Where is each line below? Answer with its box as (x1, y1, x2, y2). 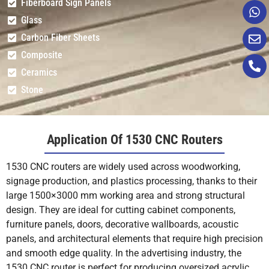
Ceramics (21, 66, 57, 78)
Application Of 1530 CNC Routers (46, 131, 223, 147)
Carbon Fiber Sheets (21, 31, 100, 43)
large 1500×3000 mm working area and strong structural (6, 190, 245, 202)
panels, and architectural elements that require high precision (6, 233, 263, 245)
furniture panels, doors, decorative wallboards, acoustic (6, 219, 238, 231)
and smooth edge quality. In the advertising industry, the (6, 247, 241, 259)
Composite (21, 49, 62, 61)
